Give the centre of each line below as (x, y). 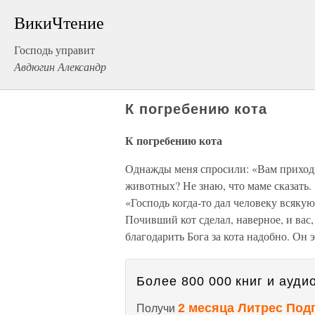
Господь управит (54, 50)
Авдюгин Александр (60, 66)
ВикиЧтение (59, 22)
